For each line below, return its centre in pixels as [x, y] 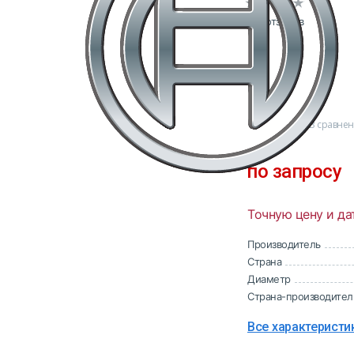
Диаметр [269, 279]
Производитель [284, 245]
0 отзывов [281, 22]
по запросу [294, 172]
